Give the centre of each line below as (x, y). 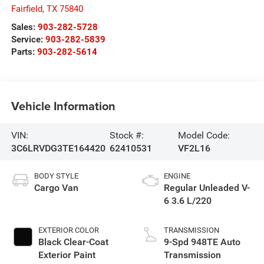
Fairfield (27, 9)
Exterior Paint (67, 255)
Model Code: (204, 135)
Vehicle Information (63, 105)
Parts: (24, 52)
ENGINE (177, 176)
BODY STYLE (56, 176)
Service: (28, 40)
